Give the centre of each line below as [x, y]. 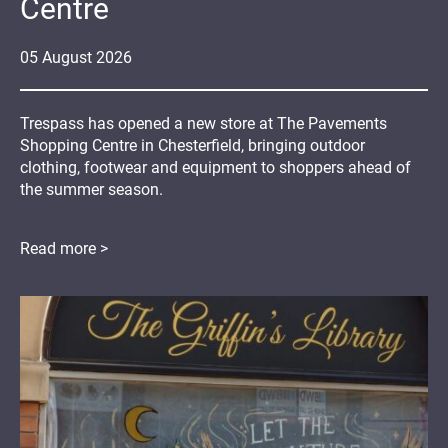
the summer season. [91, 189]
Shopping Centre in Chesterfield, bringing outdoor [192, 145]
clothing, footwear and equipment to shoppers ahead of [215, 167]
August [67, 57]
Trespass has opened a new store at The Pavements [203, 123]
